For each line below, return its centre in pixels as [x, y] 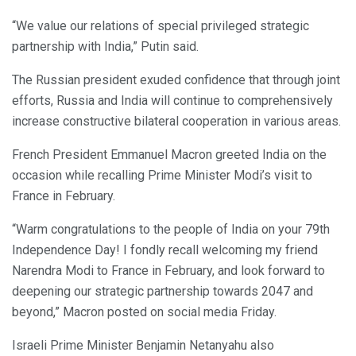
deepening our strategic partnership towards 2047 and [163, 291]
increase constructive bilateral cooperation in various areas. [176, 121]
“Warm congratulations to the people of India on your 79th [171, 229]
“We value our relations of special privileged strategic [161, 25]
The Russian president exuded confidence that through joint [176, 79]
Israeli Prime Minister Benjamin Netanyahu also [143, 345]
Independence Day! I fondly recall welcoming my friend [165, 250]
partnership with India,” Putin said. [105, 46]
